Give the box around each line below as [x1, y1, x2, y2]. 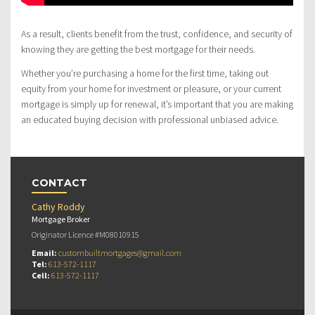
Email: [32, 247, 58, 259]
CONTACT [32, 176, 87, 190]
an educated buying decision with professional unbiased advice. [21, 113, 278, 127]
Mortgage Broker [32, 214, 90, 225]
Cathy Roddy [32, 200, 85, 214]
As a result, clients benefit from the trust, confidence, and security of [21, 27, 292, 41]
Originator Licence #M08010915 [32, 229, 139, 240]
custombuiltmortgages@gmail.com [58, 247, 181, 259]
